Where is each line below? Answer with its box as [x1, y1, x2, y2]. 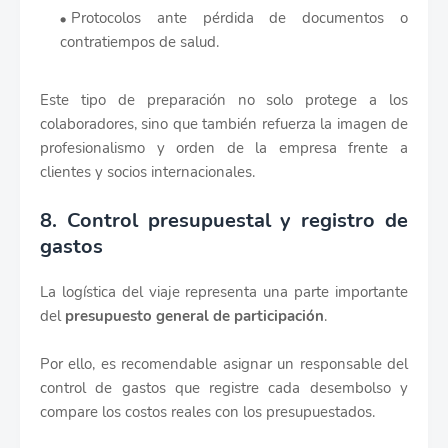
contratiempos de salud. [60, 32, 219, 53]
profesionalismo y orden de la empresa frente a [40, 138, 408, 159]
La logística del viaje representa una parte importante [40, 282, 408, 303]
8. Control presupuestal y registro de [40, 207, 408, 235]
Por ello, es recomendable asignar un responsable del [40, 354, 408, 375]
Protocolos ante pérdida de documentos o [71, 8, 408, 29]
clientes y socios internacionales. [40, 162, 255, 183]
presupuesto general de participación [65, 306, 324, 327]
